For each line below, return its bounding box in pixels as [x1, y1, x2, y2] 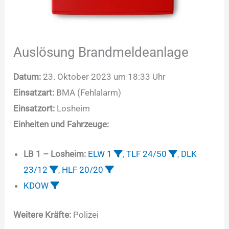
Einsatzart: [13, 87, 55, 98]
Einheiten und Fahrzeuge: [13, 119, 109, 130]
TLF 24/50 [126, 149, 167, 159]
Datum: [13, 72, 41, 82]
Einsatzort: [13, 103, 55, 114]
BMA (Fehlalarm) [54, 87, 122, 98]
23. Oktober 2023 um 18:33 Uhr [41, 72, 166, 82]
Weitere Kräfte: [13, 209, 72, 220]
